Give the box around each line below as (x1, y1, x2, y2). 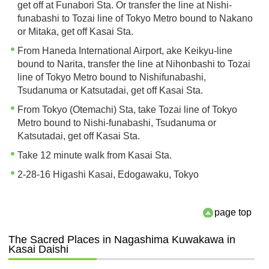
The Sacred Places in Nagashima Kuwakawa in (8, 233, 235, 246)
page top (214, 207, 252, 217)
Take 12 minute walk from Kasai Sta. (17, 150, 172, 160)
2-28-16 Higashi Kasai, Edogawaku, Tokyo (17, 169, 199, 180)
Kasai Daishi (8, 243, 68, 255)
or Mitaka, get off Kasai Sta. (17, 26, 133, 37)
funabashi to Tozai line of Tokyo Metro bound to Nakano (17, 13, 253, 23)
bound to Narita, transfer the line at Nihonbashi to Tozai (17, 58, 250, 69)
